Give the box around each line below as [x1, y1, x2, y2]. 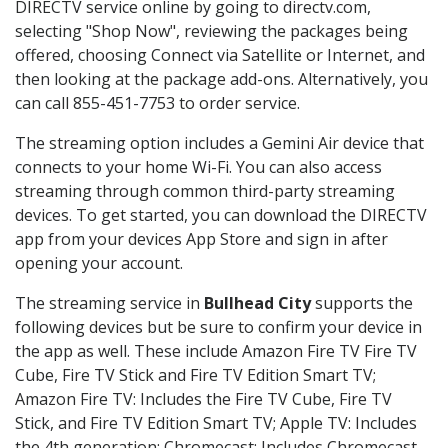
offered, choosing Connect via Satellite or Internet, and [15, 44, 425, 67]
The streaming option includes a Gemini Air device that [15, 132, 424, 155]
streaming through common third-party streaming [15, 180, 395, 203]
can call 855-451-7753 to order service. [15, 92, 300, 115]
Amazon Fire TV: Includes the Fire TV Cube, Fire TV [15, 388, 392, 411]
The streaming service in [15, 292, 204, 315]
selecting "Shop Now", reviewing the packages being [15, 20, 408, 43]
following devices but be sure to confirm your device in [15, 316, 422, 339]
